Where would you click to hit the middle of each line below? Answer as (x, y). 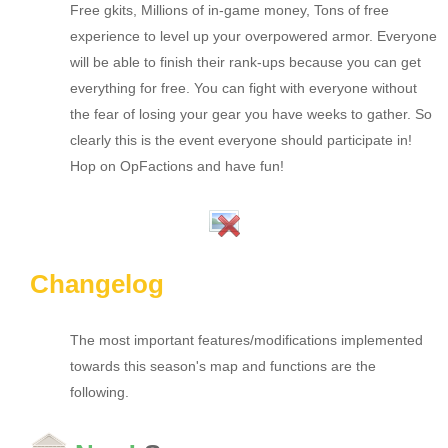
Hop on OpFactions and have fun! (177, 166)
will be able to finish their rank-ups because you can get (245, 62)
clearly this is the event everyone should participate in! (241, 140)
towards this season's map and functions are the (223, 366)
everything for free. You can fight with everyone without (243, 88)
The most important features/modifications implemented (246, 340)
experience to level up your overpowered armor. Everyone (253, 36)
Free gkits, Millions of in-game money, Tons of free (229, 10)
